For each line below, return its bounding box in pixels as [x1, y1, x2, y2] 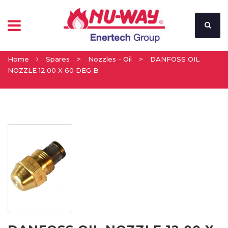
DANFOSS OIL [150, 55, 199, 63]
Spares [46, 55, 70, 63]
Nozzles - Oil [88, 55, 132, 63]
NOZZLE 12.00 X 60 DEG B [8, 66, 99, 74]
